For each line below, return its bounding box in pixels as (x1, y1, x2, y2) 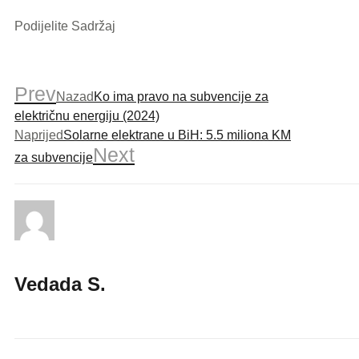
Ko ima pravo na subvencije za (94, 89, 268, 103)
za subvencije (14, 150, 93, 164)
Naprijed (14, 127, 63, 142)
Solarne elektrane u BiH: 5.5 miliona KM (63, 127, 291, 142)
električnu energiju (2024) (14, 108, 159, 123)
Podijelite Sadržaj (14, 18, 115, 33)
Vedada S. (14, 272, 106, 295)
